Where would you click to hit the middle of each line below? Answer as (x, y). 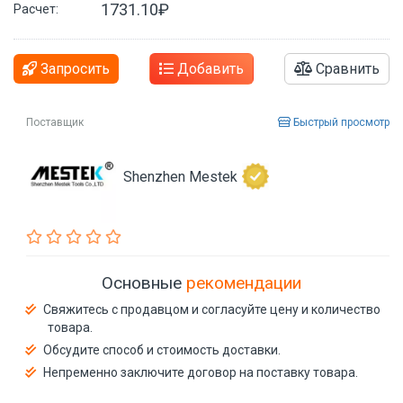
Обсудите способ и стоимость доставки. (162, 350)
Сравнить (346, 68)
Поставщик (55, 122)
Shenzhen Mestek (180, 176)
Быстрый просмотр (340, 122)
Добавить (209, 68)
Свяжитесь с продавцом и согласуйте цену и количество (212, 309)
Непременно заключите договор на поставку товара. (201, 372)
